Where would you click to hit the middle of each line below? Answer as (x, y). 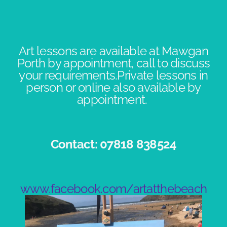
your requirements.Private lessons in (113, 75)
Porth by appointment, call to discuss (113, 63)
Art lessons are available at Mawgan (113, 51)
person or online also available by (113, 88)
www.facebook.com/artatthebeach (113, 189)
